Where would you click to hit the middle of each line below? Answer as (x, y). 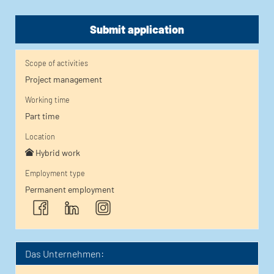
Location (40, 136)
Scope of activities (57, 63)
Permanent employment (70, 189)
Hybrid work (58, 153)
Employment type (55, 173)
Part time (42, 116)
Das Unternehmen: (65, 254)
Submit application (137, 29)
